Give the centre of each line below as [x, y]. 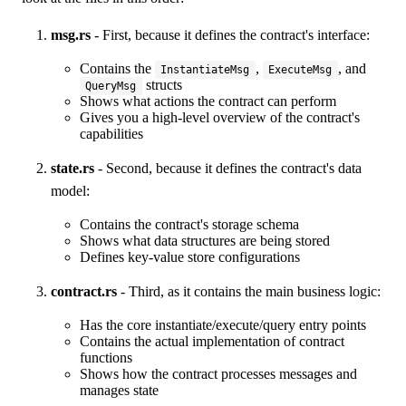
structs [162, 85]
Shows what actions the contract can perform [208, 101]
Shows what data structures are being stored [205, 241]
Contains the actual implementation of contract [212, 342]
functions [106, 358]
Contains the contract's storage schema [189, 225]
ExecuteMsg [300, 70]
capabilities [111, 134]
